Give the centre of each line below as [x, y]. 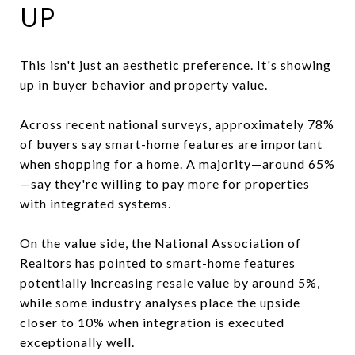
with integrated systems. [95, 203]
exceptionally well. [77, 342]
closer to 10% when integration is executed [152, 322]
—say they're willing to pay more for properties [165, 183]
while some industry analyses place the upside [160, 302]
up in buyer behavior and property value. [144, 84]
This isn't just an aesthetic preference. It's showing [176, 64]
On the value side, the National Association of [160, 242]
